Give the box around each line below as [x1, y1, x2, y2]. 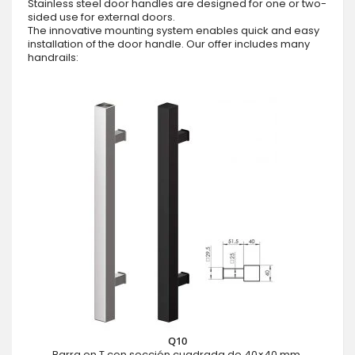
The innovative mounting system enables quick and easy [28, 22, 319, 38]
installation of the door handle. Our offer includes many [28, 36, 310, 52]
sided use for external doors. [28, 9, 175, 25]
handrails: [28, 49, 78, 65]
